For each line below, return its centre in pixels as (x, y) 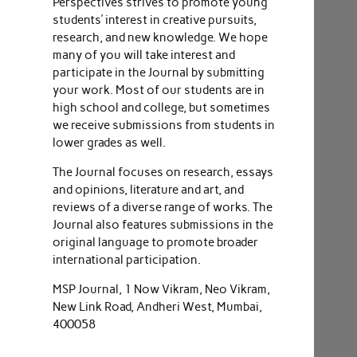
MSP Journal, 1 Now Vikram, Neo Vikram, (161, 290)
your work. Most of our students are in (158, 90)
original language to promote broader (155, 242)
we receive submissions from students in (163, 125)
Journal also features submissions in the (163, 224)
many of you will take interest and (143, 55)
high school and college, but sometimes (161, 107)
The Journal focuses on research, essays (163, 172)
